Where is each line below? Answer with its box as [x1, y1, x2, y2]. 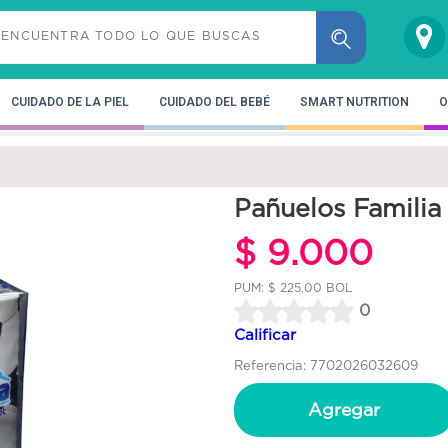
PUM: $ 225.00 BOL [234, 280, 352, 294]
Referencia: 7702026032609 [234, 357, 418, 373]
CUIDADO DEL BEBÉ [159, 94, 270, 109]
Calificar [234, 325, 296, 343]
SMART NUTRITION [300, 94, 409, 109]
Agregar [308, 399, 380, 420]
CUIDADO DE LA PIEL [11, 94, 129, 109]
